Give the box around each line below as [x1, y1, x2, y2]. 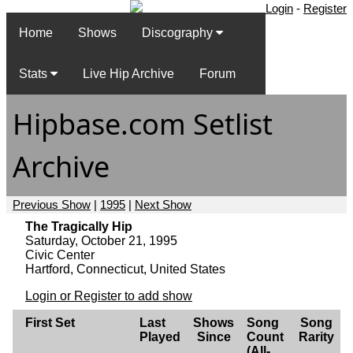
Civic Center [25, 247, 95, 262]
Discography [142, 26, 216, 40]
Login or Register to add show [25, 288, 192, 303]
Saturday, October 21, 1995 [25, 233, 177, 247]
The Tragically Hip [25, 219, 132, 233]
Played [139, 329, 180, 344]
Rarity [298, 329, 334, 344]
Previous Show [13, 197, 91, 211]
